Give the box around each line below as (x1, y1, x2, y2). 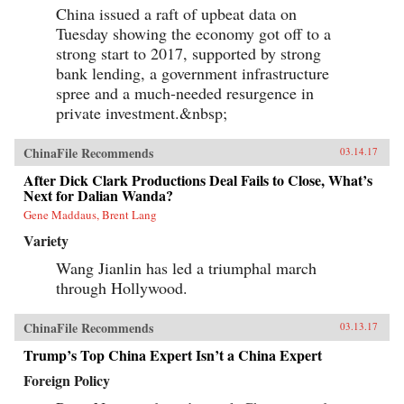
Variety (23, 230, 69, 252)
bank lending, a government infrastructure (56, 62, 329, 85)
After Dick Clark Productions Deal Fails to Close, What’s (23, 170, 372, 191)
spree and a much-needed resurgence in (56, 82, 314, 105)
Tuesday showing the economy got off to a (56, 23, 331, 45)
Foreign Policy (23, 370, 110, 391)
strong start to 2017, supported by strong (56, 42, 321, 65)
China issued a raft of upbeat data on (56, 3, 297, 25)
